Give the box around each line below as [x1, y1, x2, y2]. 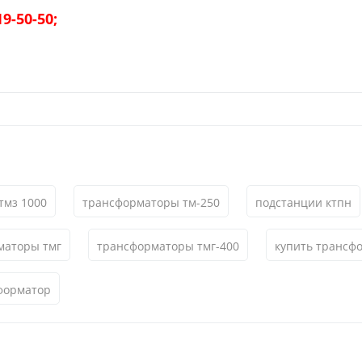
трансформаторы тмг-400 [97, 238, 239, 254]
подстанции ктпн [255, 195, 351, 210]
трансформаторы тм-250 [82, 195, 220, 210]
